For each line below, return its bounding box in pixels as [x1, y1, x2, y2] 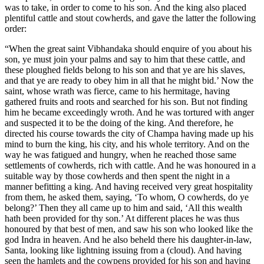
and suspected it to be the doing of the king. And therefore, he [5, 117, 233, 128]
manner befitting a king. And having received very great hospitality [5, 181, 253, 192]
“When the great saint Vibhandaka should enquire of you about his [5, 43, 252, 54]
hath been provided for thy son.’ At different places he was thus [5, 213, 239, 223]
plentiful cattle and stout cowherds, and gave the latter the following [5, 12, 256, 23]
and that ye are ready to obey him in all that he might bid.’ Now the [5, 75, 253, 85]
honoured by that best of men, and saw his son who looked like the [5, 223, 253, 234]
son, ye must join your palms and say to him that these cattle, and [5, 54, 245, 64]
